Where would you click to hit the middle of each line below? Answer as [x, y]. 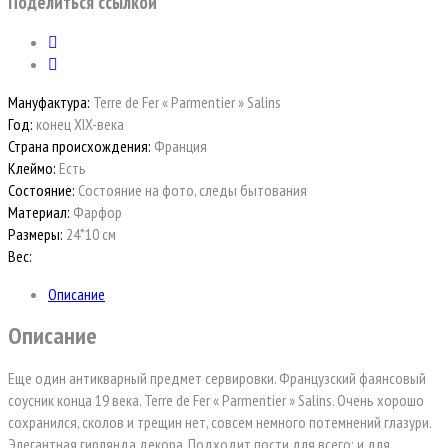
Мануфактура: [49, 102]
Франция [179, 146]
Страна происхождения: [79, 146]
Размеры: [35, 234]
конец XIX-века [78, 124]
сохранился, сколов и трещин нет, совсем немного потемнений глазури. [219, 422]
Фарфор [96, 212]
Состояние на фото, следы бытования [191, 190]
